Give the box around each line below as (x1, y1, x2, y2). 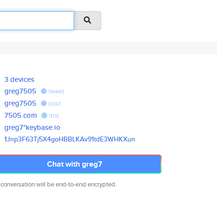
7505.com (4, 110, 37, 120)
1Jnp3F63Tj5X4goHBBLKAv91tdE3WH (4, 134, 119, 144)
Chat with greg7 (47, 158, 102, 170)
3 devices (4, 74, 35, 84)
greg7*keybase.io (4, 122, 61, 132)
